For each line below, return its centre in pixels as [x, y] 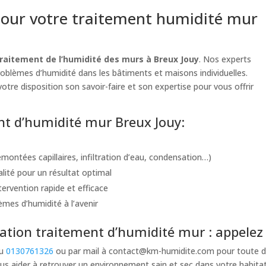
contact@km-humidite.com [162, 251]
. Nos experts [225, 59]
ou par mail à [81, 251]
